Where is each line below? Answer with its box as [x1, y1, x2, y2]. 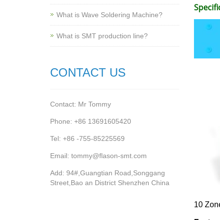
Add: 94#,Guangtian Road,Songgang [50, 169, 165, 177]
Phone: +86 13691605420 [50, 117, 131, 125]
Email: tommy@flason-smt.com [50, 152, 147, 160]
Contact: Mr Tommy [50, 100, 111, 108]
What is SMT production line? [56, 32, 148, 40]
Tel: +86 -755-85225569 [50, 135, 125, 142]
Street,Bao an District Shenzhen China [50, 179, 169, 187]
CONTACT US [50, 66, 126, 79]
